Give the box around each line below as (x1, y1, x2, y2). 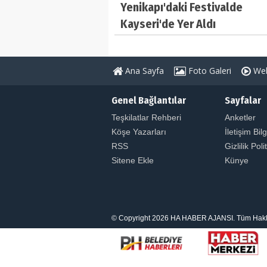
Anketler (225, 112, 256, 122)
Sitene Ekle (111, 155, 154, 165)
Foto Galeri (186, 64, 231, 76)
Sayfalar (225, 94, 261, 106)
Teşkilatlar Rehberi (111, 112, 181, 122)
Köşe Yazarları (111, 126, 166, 136)
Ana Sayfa (123, 64, 164, 76)
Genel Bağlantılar (111, 94, 186, 106)
